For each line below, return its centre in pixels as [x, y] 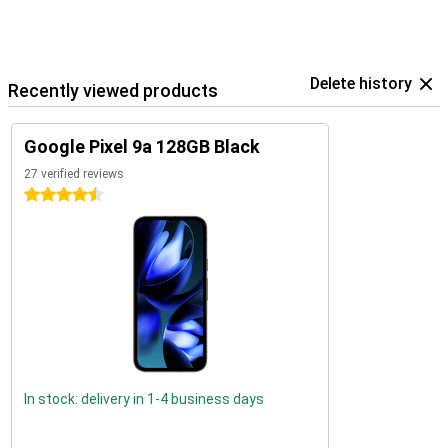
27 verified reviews [74, 174]
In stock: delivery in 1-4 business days [144, 399]
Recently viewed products [113, 90]
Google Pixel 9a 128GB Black [142, 146]
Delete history [361, 83]
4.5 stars [52, 195]
